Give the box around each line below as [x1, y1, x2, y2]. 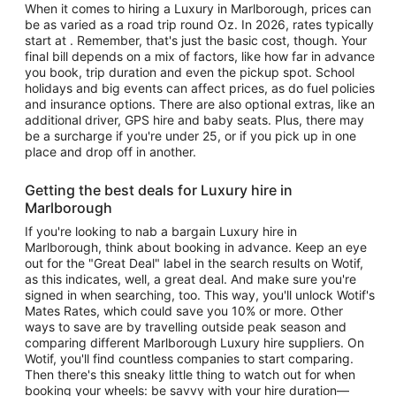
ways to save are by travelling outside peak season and [25, 319, 346, 334]
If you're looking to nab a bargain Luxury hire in [25, 224, 297, 239]
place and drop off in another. [25, 144, 196, 159]
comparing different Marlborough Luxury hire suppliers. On [25, 335, 364, 350]
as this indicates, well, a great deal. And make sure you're [25, 271, 356, 286]
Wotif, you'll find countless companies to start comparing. [25, 351, 354, 366]
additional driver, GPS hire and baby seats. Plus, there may [25, 112, 364, 127]
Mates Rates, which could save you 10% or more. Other [25, 303, 343, 318]
